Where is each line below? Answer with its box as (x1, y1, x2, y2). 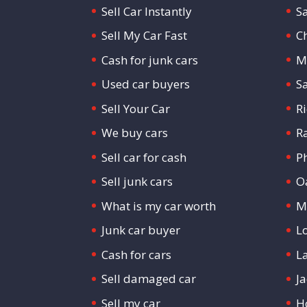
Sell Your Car (101, 100, 171, 116)
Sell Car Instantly (101, 3, 193, 19)
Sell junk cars (101, 173, 173, 190)
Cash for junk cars (101, 51, 199, 68)
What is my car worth (101, 197, 217, 214)
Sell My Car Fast (101, 27, 188, 44)
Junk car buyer (101, 222, 181, 238)
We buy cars (101, 125, 169, 141)
